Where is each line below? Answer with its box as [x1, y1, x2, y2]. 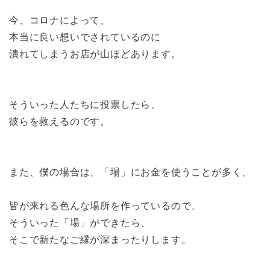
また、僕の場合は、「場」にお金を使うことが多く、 [9, 166, 253, 177]
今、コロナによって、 [9, 14, 110, 25]
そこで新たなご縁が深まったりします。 [9, 234, 192, 245]
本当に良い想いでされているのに [9, 31, 161, 42]
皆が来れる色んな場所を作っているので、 [9, 200, 202, 211]
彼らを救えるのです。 [9, 116, 110, 127]
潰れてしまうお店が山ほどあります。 [9, 48, 181, 59]
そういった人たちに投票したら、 [9, 99, 162, 110]
